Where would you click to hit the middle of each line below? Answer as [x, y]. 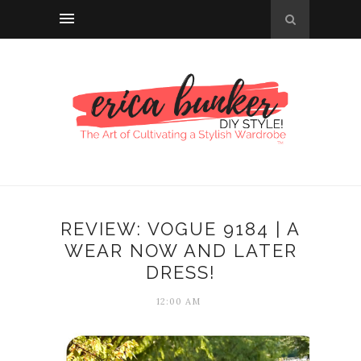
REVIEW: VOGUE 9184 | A [180, 228]
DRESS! [180, 272]
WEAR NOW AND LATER [180, 250]
